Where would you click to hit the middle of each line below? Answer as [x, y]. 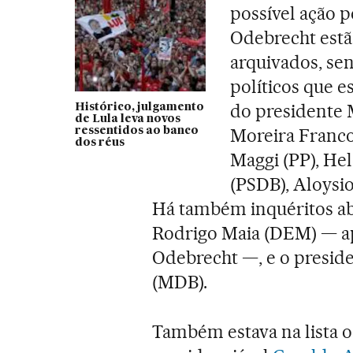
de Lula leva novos [127, 119]
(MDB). [180, 282]
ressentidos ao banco [136, 130]
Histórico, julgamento [139, 107]
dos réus [99, 142]
